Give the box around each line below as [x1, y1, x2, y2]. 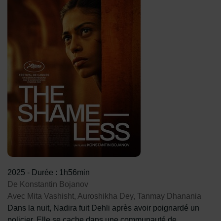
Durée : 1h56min [32, 168, 90, 177]
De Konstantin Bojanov [7, 180, 88, 188]
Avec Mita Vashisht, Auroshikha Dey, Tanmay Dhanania [7, 192, 201, 200]
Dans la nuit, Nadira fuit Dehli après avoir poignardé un [7, 204, 199, 212]
